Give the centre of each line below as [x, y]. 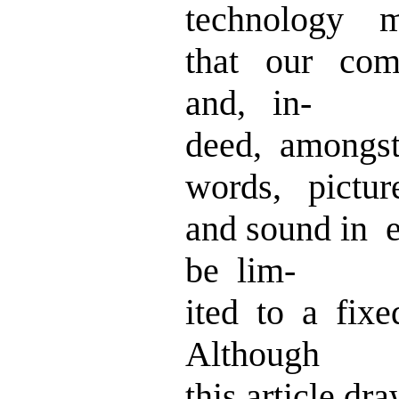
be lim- [240, 270]
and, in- [248, 103]
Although [252, 354]
